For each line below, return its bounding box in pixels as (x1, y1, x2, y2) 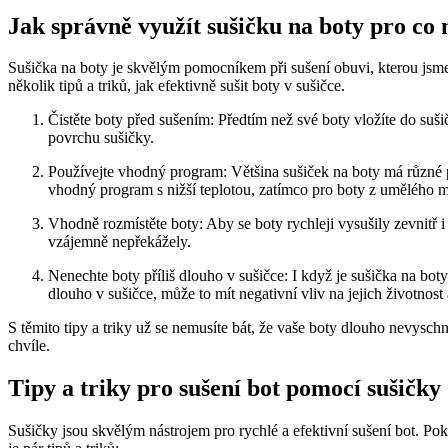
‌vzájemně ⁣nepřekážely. (48, 233, 191, 251)
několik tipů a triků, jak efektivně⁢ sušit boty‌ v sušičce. (8, 77, 345, 95)
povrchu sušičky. (48, 129, 154, 147)
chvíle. (8, 337, 50, 355)
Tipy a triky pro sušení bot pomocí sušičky (8, 375, 441, 402)
